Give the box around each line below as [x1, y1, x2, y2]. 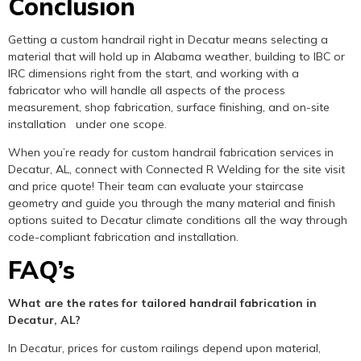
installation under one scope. [8, 117, 167, 132]
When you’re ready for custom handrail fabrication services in [8, 145, 334, 160]
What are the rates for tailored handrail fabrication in [8, 295, 317, 310]
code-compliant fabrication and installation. [8, 230, 239, 245]
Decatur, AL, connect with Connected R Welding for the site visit [8, 162, 345, 177]
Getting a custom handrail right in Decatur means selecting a [8, 32, 328, 48]
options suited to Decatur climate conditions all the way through [8, 213, 347, 228]
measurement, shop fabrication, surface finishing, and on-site [8, 100, 330, 115]
